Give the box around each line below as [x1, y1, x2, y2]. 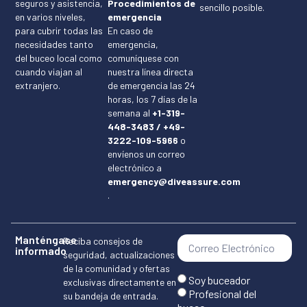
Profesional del [188, 287, 256, 301]
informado [15, 244, 66, 258]
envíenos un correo [107, 148, 185, 160]
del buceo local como [15, 52, 102, 64]
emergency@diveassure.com [107, 175, 241, 188]
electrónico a [107, 162, 162, 174]
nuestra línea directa [107, 66, 193, 78]
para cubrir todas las [15, 25, 103, 37]
